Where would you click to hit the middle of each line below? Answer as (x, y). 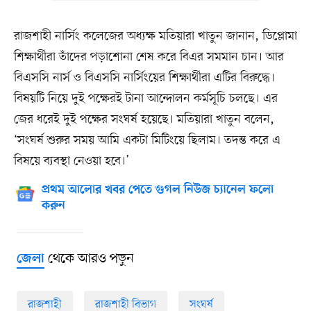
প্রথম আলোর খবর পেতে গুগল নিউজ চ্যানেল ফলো (157, 190)
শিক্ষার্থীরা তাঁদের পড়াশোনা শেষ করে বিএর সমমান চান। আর (149, 57)
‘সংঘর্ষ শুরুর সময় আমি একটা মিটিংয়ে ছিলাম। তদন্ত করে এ (147, 140)
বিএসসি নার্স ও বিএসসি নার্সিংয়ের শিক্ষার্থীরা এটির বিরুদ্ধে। (144, 77)
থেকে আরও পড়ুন (89, 259)
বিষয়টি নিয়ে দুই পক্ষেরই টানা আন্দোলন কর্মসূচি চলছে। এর (145, 98)
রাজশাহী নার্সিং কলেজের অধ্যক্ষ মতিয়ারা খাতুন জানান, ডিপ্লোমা (155, 36)
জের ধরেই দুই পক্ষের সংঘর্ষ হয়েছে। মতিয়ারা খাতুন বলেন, (144, 119)
